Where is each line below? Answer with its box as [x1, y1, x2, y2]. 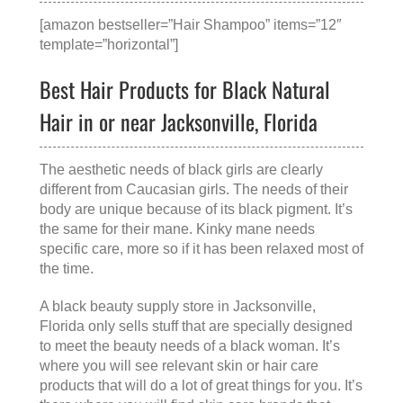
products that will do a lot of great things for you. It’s [40, 378, 363, 394]
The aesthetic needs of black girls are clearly [40, 162, 323, 178]
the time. [40, 261, 94, 277]
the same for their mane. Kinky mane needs [40, 221, 315, 237]
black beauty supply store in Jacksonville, [52, 299, 316, 315]
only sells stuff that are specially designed [85, 318, 353, 335]
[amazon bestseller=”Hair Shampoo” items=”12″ [40, 17, 342, 33]
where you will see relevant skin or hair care [40, 358, 318, 374]
